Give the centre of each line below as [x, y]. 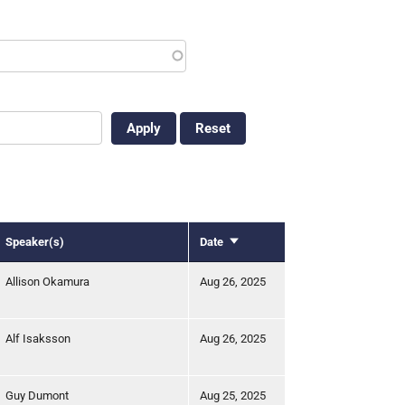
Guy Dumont [37, 395]
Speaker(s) [35, 241]
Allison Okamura [47, 281]
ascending [254, 259]
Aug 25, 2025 [233, 395]
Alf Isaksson [38, 338]
